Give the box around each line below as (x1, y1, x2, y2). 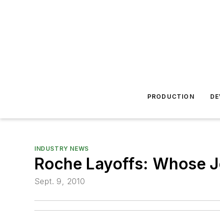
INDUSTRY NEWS (34, 145, 89, 152)
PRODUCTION (147, 93, 194, 100)
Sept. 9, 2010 (34, 176, 85, 187)
